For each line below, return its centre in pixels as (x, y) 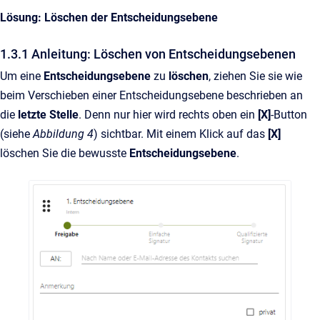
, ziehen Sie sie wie (255, 76)
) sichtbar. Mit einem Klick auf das (179, 134)
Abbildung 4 (63, 134)
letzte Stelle (48, 115)
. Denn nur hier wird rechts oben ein (168, 115)
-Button (289, 115)
